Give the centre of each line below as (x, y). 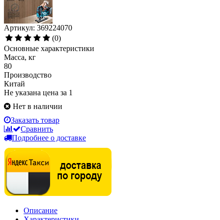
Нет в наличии (38, 107)
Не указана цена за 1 (38, 93)
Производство (28, 75)
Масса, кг (20, 57)
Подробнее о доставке (49, 138)
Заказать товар (35, 120)
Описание (41, 211)
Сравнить (37, 129)
